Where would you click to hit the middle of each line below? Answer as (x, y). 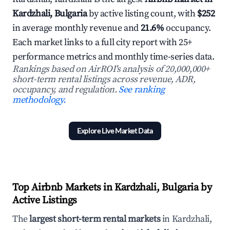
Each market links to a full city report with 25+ (102, 42)
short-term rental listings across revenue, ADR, (104, 79)
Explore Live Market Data (115, 131)
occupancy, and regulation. (66, 90)
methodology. (39, 100)
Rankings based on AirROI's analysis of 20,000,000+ (111, 69)
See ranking (142, 90)
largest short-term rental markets (95, 219)
